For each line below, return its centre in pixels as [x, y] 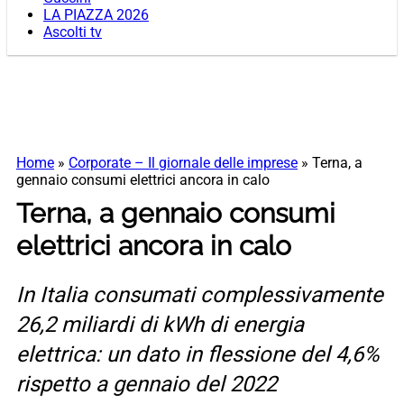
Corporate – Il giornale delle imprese [183, 163]
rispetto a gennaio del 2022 [147, 385]
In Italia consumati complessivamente [200, 295]
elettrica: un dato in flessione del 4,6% [198, 355]
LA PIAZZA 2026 [96, 15]
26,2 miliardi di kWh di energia [160, 325]
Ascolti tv [73, 32]
